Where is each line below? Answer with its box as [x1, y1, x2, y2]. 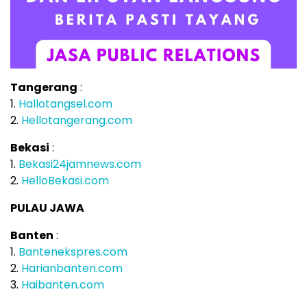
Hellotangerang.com [21, 112, 132, 128]
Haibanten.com [21, 276, 104, 293]
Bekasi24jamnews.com [19, 156, 141, 172]
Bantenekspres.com [19, 243, 127, 260]
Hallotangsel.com [19, 95, 112, 112]
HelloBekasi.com [21, 172, 109, 188]
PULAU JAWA [10, 199, 84, 216]
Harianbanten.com [21, 260, 123, 276]
